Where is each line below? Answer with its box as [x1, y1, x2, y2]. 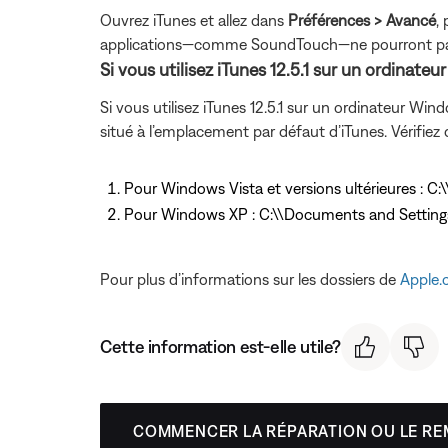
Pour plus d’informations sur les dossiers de [100, 269, 400, 288]
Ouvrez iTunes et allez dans [100, 10, 288, 29]
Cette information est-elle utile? [100, 336, 342, 358]
